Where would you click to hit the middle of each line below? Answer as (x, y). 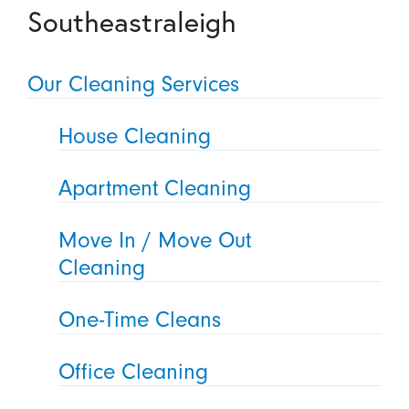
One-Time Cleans (140, 320)
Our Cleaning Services (133, 84)
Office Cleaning (134, 371)
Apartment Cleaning (155, 189)
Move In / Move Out (155, 241)
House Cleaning (135, 136)
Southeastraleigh (132, 21)
